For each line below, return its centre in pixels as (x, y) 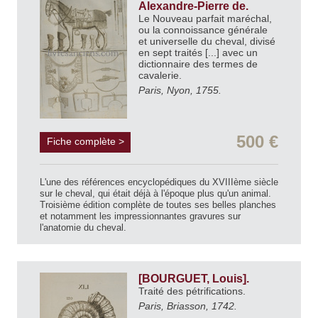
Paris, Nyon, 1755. (180, 90)
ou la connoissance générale (203, 30)
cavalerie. (161, 76)
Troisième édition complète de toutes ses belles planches (158, 204)
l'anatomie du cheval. (83, 227)
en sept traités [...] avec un (198, 53)
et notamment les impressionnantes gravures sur (140, 216)
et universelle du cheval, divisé (207, 42)
